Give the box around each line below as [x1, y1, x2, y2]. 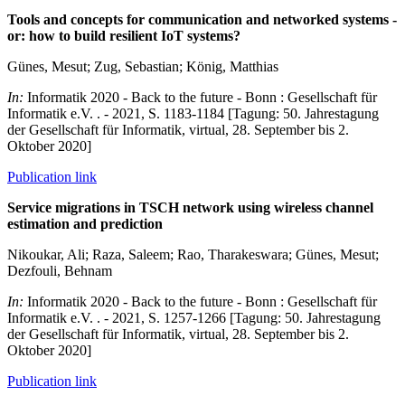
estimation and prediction [7, 216, 163, 232]
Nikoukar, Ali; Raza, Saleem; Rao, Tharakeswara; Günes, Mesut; [7, 247, 379, 263]
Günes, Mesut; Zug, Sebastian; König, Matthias [7, 59, 278, 75]
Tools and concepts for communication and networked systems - [7, 12, 397, 28]
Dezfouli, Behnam [7, 263, 112, 279]
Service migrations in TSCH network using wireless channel [7, 200, 373, 216]
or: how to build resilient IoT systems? [7, 28, 240, 44]
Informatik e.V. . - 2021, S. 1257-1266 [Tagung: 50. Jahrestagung [7, 310, 381, 326]
